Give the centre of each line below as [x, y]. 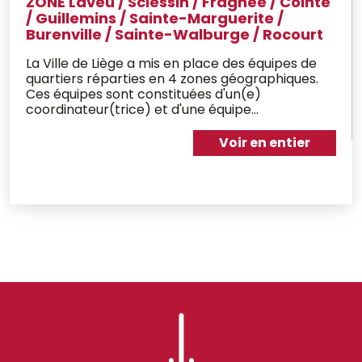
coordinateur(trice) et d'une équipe [139, 109]
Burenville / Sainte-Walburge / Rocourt [175, 34]
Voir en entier [265, 143]
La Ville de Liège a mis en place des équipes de [171, 63]
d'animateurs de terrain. [102, 125]
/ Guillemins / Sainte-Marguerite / [155, 18]
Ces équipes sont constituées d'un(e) [143, 94]
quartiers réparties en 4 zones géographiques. [172, 79]
